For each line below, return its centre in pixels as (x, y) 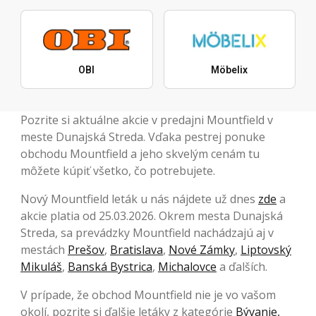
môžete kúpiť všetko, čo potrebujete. (118, 171)
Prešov (86, 250)
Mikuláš (41, 267)
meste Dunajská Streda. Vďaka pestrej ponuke (143, 137)
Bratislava (136, 250)
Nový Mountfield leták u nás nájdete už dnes (139, 199)
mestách (44, 250)
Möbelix (230, 70)
